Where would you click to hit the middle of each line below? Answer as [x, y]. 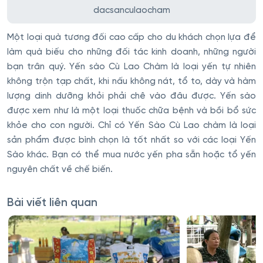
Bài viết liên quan [52, 203]
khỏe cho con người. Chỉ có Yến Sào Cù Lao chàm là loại [131, 125]
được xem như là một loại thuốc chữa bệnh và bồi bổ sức [131, 111]
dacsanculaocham [131, 10]
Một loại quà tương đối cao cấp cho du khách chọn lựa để [131, 37]
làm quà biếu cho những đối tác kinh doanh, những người [131, 52]
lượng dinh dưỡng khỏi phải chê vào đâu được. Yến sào [131, 96]
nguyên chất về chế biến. [60, 169]
